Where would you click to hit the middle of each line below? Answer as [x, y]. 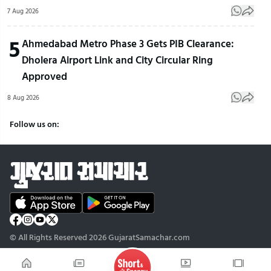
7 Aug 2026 [23, 11]
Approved [44, 76]
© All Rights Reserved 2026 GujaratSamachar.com [100, 237]
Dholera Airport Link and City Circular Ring [117, 60]
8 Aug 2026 [23, 98]
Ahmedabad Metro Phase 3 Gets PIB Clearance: [128, 44]
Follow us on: [34, 124]
